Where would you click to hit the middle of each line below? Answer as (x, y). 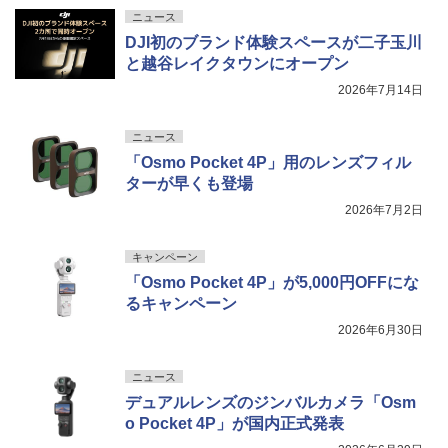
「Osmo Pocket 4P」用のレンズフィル (268, 162)
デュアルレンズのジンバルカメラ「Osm (270, 402)
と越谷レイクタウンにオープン (237, 63)
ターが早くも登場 (189, 183)
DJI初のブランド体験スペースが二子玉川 (273, 42)
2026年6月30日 (380, 329)
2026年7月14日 (380, 89)
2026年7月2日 (384, 209)
